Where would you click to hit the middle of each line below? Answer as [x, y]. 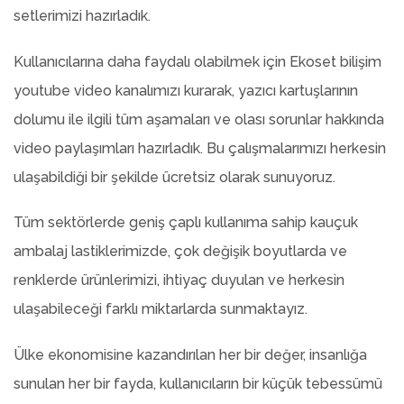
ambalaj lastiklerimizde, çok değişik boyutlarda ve [180, 252]
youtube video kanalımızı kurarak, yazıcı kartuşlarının [186, 90]
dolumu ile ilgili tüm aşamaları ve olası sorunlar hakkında [199, 119]
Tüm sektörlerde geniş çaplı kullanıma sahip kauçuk [186, 223]
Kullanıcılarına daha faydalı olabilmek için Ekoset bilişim [197, 61]
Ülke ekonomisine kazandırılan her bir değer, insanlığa [190, 355]
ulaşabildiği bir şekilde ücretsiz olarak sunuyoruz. [174, 177]
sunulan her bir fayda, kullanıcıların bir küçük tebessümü [198, 384]
